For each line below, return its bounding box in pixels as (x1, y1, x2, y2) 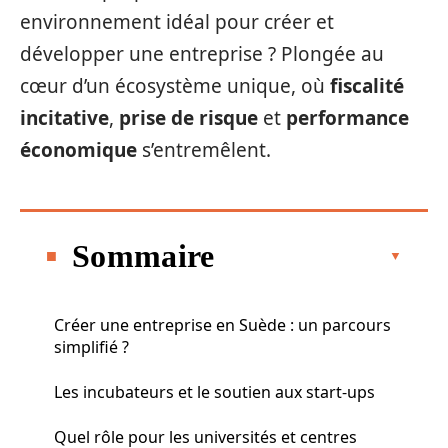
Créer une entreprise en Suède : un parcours (54, 313, 391, 336)
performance (286, 105, 409, 131)
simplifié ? (54, 335, 129, 358)
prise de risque (119, 105, 258, 131)
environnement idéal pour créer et (20, 9, 334, 35)
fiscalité (330, 73, 404, 99)
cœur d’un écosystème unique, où (20, 73, 330, 99)
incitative (20, 105, 109, 131)
